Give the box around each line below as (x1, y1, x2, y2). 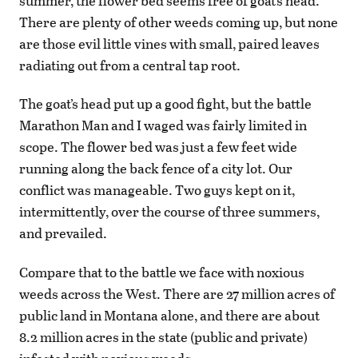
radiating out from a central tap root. (19, 55, 241, 76)
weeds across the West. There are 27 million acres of (19, 283, 335, 304)
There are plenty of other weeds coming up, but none (19, 12, 338, 33)
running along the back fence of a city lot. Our (19, 158, 292, 179)
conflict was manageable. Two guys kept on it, (19, 180, 295, 201)
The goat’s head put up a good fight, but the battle (19, 93, 312, 114)
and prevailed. (19, 223, 107, 244)
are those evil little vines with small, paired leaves (19, 34, 320, 54)
